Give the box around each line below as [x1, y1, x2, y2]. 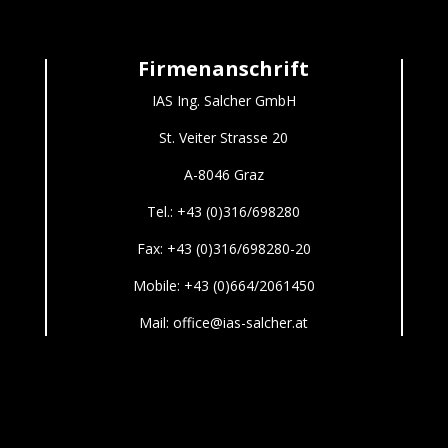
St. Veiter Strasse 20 [159, 127, 289, 147]
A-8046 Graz [183, 164, 264, 184]
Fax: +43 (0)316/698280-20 [136, 238, 311, 258]
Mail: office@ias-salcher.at [139, 312, 309, 332]
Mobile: [132, 275, 184, 295]
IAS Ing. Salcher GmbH [151, 90, 296, 110]
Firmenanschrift [138, 54, 310, 82]
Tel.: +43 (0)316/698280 [147, 201, 301, 221]
